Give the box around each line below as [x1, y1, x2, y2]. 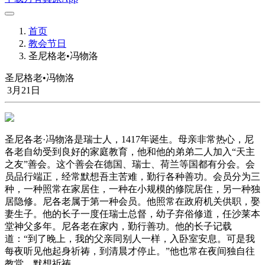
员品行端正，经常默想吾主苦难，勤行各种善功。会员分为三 [5, 172, 260, 182]
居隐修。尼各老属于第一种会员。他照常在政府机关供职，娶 [5, 196, 260, 206]
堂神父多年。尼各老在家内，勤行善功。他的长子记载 [5, 221, 232, 231]
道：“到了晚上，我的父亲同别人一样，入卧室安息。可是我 [5, 234, 255, 244]
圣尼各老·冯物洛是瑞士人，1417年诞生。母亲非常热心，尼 [5, 134, 254, 144]
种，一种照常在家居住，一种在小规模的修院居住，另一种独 [5, 184, 260, 194]
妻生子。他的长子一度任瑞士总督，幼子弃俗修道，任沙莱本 [5, 209, 260, 219]
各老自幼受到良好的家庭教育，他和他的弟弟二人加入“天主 [5, 147, 255, 157]
